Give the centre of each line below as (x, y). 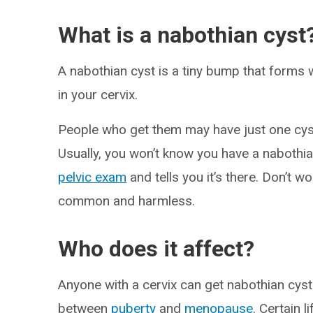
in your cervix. (98, 95)
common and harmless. (127, 201)
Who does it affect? (156, 249)
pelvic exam (93, 177)
